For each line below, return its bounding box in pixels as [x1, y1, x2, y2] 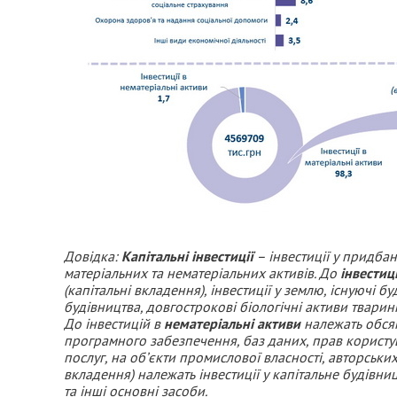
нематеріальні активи [164, 315, 300, 332]
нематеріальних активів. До [167, 264, 340, 282]
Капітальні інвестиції [121, 247, 253, 265]
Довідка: [64, 247, 121, 265]
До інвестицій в [64, 315, 164, 332]
